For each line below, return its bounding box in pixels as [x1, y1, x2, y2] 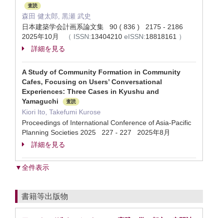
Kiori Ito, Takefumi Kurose [22, 108, 101, 116]
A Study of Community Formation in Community [22, 68, 181, 76]
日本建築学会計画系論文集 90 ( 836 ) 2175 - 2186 [22, 23, 187, 31]
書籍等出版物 [21, 192, 68, 200]
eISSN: [124, 33, 145, 40]
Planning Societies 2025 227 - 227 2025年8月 [22, 128, 170, 136]
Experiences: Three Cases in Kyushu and [22, 88, 159, 95]
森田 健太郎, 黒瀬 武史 [22, 12, 91, 20]
